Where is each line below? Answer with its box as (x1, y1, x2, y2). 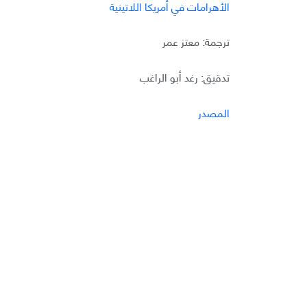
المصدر (197, 101, 230, 122)
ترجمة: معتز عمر (162, 31, 230, 51)
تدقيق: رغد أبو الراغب (139, 66, 230, 86)
